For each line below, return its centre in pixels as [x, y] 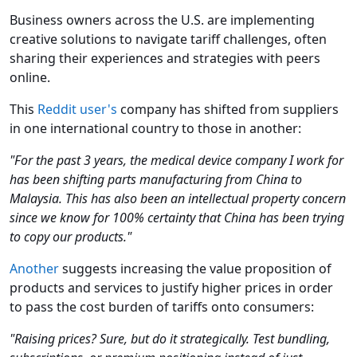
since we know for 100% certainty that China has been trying [177, 218]
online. [30, 78]
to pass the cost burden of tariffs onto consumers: [162, 307]
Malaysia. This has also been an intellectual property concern [178, 199]
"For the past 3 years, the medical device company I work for [177, 161]
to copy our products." [71, 237]
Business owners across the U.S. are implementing [162, 20]
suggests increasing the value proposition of [195, 269]
